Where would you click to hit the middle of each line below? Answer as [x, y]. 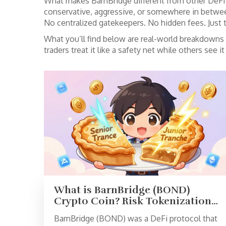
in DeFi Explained [98, 212]
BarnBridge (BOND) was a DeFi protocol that [136, 219]
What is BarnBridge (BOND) [122, 190]
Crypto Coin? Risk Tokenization [133, 201]
